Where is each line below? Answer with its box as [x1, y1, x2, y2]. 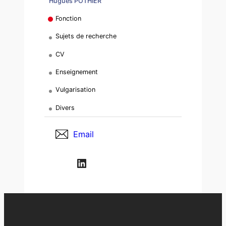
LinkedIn [75, 155, 83, 170]
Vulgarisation [55, 86, 96, 94]
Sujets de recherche [55, 32, 117, 40]
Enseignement [55, 68, 98, 76]
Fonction [55, 14, 82, 22]
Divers [55, 103, 75, 111]
